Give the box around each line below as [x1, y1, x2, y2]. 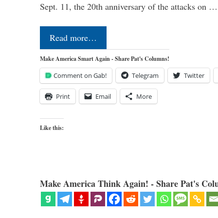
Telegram [132, 71, 159, 80]
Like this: [40, 123, 64, 132]
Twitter [184, 71, 204, 80]
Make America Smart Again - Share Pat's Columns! [40, 54, 169, 63]
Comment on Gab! [54, 71, 107, 80]
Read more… [50, 31, 97, 43]
